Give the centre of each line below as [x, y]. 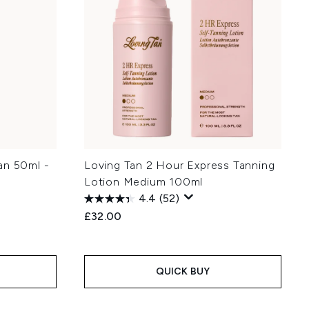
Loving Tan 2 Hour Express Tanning [180, 165]
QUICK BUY [183, 271]
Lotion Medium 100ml [144, 182]
